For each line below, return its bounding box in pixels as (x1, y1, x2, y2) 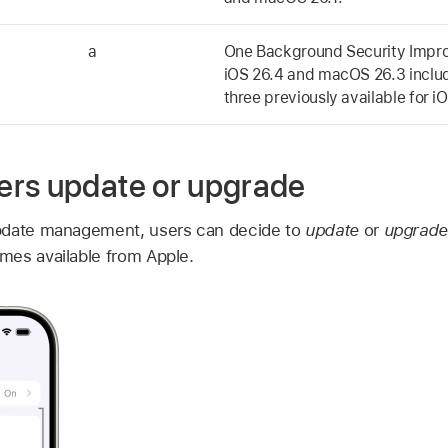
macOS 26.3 (317, 65, 406, 85)
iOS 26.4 (223, 65, 284, 85)
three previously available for (223, 88, 433, 108)
